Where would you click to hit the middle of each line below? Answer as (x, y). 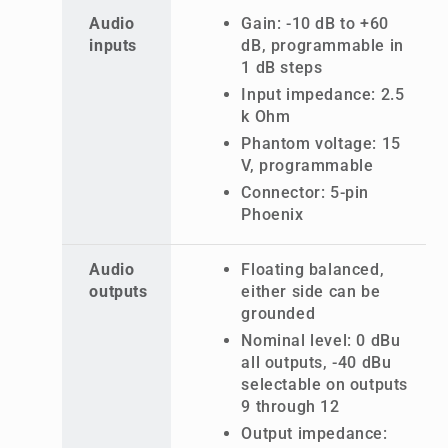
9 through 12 (290, 406)
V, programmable (307, 165)
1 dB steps (282, 67)
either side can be (311, 291)
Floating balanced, (313, 269)
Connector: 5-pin (305, 192)
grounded (278, 313)
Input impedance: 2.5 (323, 94)
